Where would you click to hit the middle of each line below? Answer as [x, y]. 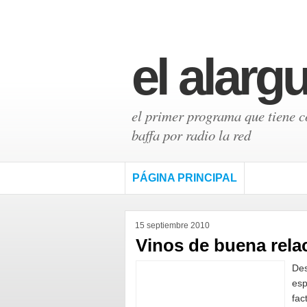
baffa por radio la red [191, 135]
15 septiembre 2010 [172, 225]
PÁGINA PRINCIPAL [185, 178]
